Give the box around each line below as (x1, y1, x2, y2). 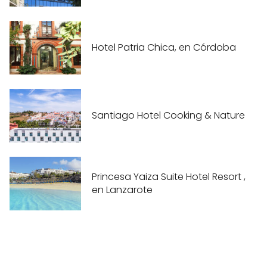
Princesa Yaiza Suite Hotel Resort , (92, 170, 246, 184)
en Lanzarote (92, 183, 153, 197)
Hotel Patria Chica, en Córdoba (92, 41, 236, 55)
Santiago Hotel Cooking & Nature (92, 108, 245, 123)
